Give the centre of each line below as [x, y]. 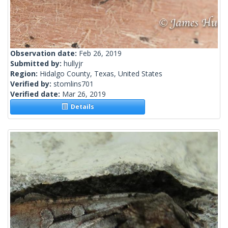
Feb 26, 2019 [100, 53]
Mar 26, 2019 [84, 94]
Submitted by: [37, 64]
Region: [25, 74]
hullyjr [73, 64]
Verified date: [36, 94]
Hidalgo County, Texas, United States [101, 74]
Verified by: [32, 84]
